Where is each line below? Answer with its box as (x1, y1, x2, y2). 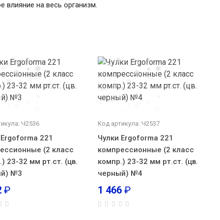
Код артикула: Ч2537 (97, 120, 160, 127)
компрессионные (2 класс (97, 145, 194, 154)
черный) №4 (97, 169, 142, 178)
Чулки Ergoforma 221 (97, 134, 173, 142)
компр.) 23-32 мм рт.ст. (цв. (97, 157, 198, 166)
